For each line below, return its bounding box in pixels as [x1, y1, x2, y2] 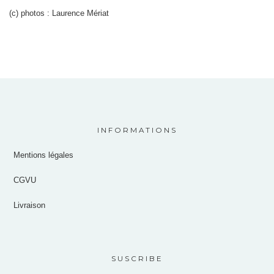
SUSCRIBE [111, 254, 163, 264]
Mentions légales [13, 150, 74, 160]
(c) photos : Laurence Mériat [9, 8, 109, 18]
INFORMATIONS [97, 126, 177, 135]
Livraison [13, 201, 46, 210]
